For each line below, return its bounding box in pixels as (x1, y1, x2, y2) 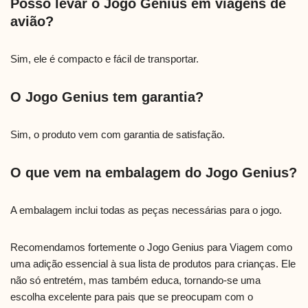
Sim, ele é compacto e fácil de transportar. (10, 53, 199, 65)
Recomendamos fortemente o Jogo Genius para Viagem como (10, 241, 292, 254)
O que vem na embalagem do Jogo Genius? (10, 165, 297, 181)
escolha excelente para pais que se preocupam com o (10, 291, 253, 303)
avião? (10, 14, 54, 30)
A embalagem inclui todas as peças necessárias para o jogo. (10, 204, 282, 217)
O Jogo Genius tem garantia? (10, 89, 203, 105)
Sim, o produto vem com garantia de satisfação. (10, 129, 225, 141)
